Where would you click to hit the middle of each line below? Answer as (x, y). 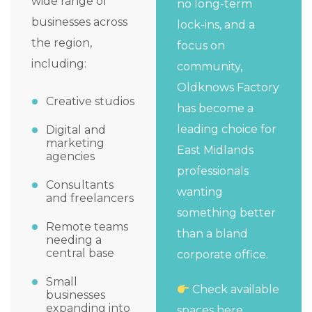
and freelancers (90, 198)
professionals (213, 171)
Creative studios (90, 102)
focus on (201, 46)
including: (59, 64)
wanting (200, 192)
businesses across (79, 22)
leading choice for (227, 130)
